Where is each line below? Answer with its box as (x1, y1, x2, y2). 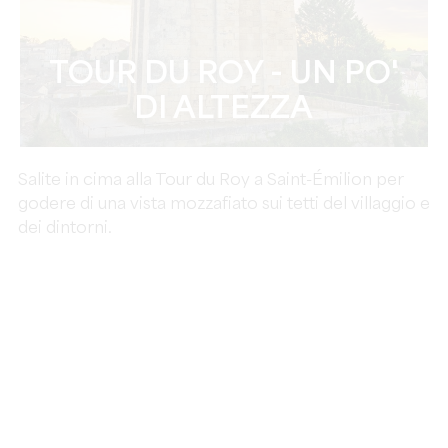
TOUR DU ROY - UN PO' (48, 59, 399, 90)
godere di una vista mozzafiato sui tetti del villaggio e (17, 196, 430, 213)
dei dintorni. (17, 220, 112, 237)
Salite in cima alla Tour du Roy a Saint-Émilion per (17, 172, 404, 189)
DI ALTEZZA (134, 94, 314, 125)
